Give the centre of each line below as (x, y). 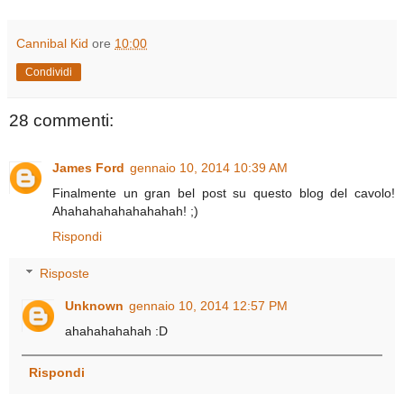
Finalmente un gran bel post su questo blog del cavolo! (224, 193)
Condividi (49, 73)
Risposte (65, 274)
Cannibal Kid (52, 44)
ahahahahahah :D (117, 331)
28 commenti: (61, 121)
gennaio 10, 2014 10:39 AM (209, 167)
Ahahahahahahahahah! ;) (125, 211)
